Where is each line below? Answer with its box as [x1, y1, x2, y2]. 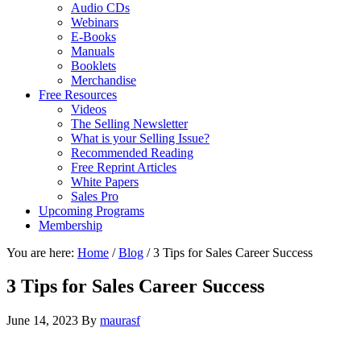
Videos [71, 102, 106, 116]
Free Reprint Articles [71, 160, 176, 174]
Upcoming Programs [39, 203, 144, 218]
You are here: [6, 245, 77, 259]
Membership [39, 218, 102, 232]
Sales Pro [71, 189, 118, 203]
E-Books [71, 29, 116, 44]
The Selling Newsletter [71, 116, 188, 131]
